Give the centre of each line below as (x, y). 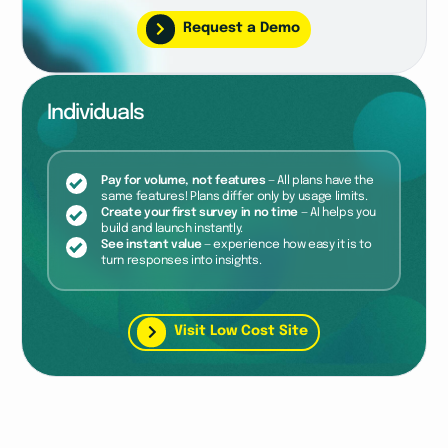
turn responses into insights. (181, 260)
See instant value (151, 244)
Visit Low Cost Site (241, 331)
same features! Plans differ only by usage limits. (234, 196)
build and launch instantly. (172, 228)
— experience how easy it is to (286, 244)
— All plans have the (319, 180)
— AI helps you (337, 212)
